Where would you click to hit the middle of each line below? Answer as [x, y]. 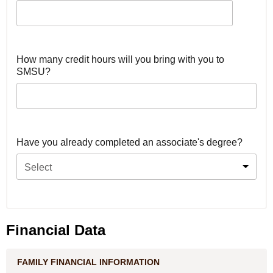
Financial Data [56, 230]
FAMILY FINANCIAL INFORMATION [88, 262]
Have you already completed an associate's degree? [129, 142]
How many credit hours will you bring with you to [120, 59]
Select [38, 168]
